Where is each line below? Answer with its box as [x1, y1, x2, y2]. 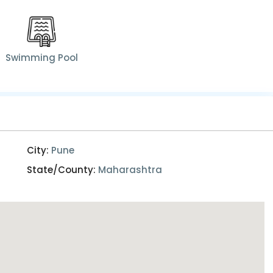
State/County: [27, 163, 96, 177]
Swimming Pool [5, 51, 78, 65]
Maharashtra [98, 163, 162, 177]
